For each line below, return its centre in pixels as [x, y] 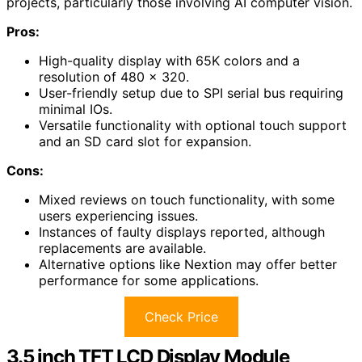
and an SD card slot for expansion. [145, 142]
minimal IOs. [76, 109]
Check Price [181, 317]
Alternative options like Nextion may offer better [188, 265]
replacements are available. [122, 248]
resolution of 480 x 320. [114, 77]
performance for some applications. [149, 281]
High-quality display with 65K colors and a [169, 61]
